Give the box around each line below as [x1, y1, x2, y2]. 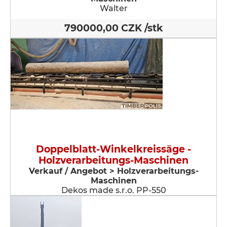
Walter [99, 4, 128, 13]
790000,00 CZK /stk [64, 22, 163, 34]
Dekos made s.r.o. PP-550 [61, 185, 166, 195]
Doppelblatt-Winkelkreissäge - [36, 143, 191, 155]
